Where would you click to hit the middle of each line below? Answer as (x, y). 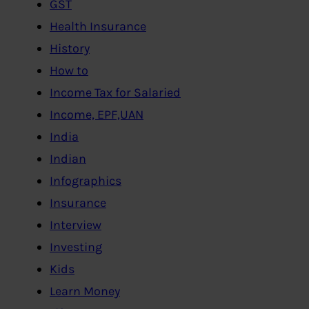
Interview (76, 225)
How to (69, 70)
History (70, 48)
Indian (68, 158)
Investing (76, 247)
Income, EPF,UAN (97, 114)
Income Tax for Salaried (115, 92)
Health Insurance (98, 26)
